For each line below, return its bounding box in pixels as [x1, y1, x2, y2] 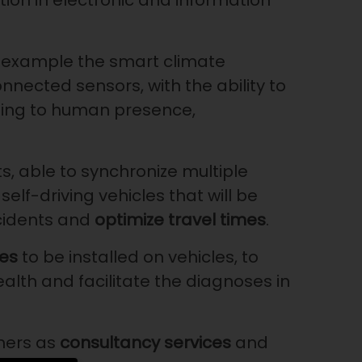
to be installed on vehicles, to [18, 246, 259, 269]
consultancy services [60, 331, 231, 355]
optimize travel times [95, 208, 266, 232]
